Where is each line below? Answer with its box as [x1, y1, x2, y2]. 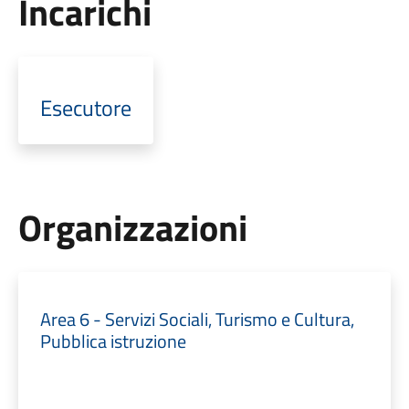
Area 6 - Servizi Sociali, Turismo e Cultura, [39, 305, 354, 333]
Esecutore [39, 91, 131, 124]
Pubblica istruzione [39, 327, 186, 355]
